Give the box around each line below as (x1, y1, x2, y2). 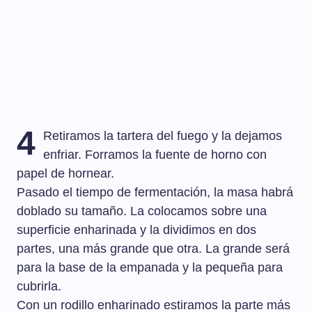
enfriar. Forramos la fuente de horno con (43, 148, 267, 162)
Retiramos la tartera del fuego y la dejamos (43, 129, 283, 143)
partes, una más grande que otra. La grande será (17, 242, 290, 256)
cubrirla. (17, 279, 61, 294)
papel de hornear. (17, 166, 114, 181)
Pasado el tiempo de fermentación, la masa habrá (17, 185, 293, 200)
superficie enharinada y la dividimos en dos (17, 223, 256, 237)
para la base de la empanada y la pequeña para (17, 260, 283, 275)
